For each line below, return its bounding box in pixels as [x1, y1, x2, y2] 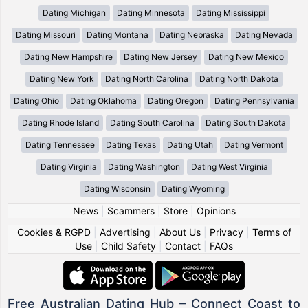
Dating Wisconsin [83, 183, 151, 194]
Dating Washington [107, 161, 180, 172]
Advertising [99, 225, 151, 238]
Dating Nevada [234, 29, 293, 40]
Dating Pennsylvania [214, 95, 294, 106]
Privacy [209, 225, 243, 238]
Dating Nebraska [159, 29, 224, 40]
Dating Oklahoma [70, 95, 137, 106]
